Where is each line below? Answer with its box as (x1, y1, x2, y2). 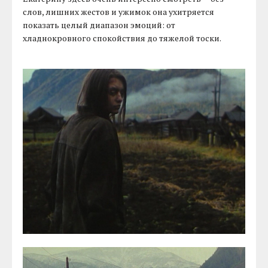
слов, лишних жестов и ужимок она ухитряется (23, 6, 215, 18)
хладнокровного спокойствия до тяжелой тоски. (23, 32, 222, 44)
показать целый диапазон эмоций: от (23, 19, 176, 31)
